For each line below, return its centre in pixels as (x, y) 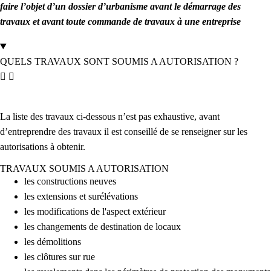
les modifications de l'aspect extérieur (95, 212)
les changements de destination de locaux (103, 227)
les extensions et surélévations (81, 197)
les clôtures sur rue (60, 257)
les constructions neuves (70, 181)
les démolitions (53, 242)
